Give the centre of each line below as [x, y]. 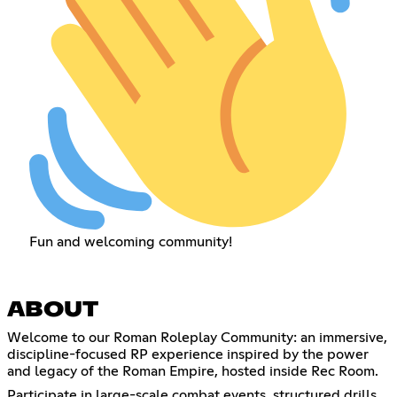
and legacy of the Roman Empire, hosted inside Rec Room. [193, 372]
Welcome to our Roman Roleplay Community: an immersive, [197, 338]
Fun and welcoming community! [130, 241]
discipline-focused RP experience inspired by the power [188, 355]
